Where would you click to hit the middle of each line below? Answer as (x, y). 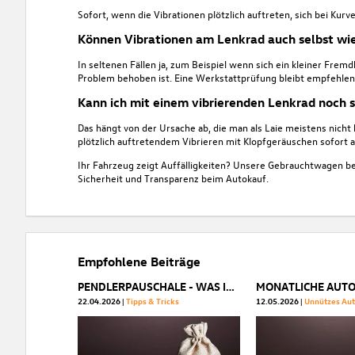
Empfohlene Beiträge (139, 262)
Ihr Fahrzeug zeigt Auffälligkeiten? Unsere (172, 165)
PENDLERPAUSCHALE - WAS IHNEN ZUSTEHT (230, 287)
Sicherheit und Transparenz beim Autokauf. (173, 178)
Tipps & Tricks (152, 301)
